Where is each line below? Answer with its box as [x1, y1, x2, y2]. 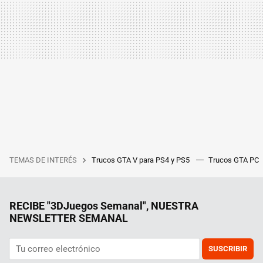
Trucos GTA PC [208, 155, 261, 164]
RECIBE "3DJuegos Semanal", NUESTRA [9, 199, 198, 212]
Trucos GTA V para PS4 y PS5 [92, 155, 191, 164]
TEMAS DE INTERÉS [9, 155, 77, 164]
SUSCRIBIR [208, 244, 247, 253]
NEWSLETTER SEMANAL [9, 211, 128, 224]
